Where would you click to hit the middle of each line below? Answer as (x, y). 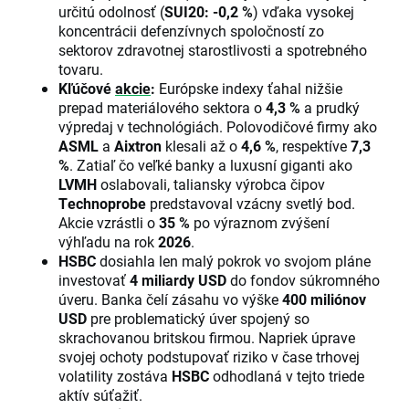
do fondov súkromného (303, 279)
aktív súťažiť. (100, 394)
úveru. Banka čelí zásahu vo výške (170, 299)
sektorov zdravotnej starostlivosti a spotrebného (213, 49)
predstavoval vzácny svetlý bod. (251, 203)
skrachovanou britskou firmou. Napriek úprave (207, 337)
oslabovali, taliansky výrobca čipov (211, 184)
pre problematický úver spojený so (198, 318)
